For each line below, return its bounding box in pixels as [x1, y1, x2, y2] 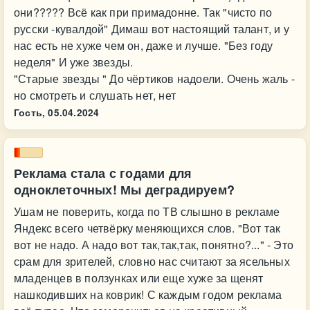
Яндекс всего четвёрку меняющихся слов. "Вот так [14, 220, 281, 236]
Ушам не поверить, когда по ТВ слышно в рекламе [14, 203, 280, 219]
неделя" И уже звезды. [14, 54, 134, 70]
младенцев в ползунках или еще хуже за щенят [14, 270, 264, 286]
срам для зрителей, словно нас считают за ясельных [14, 253, 290, 269]
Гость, [14, 106, 46, 119]
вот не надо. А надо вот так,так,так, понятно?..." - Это [14, 237, 293, 253]
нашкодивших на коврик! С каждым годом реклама [14, 286, 282, 302]
